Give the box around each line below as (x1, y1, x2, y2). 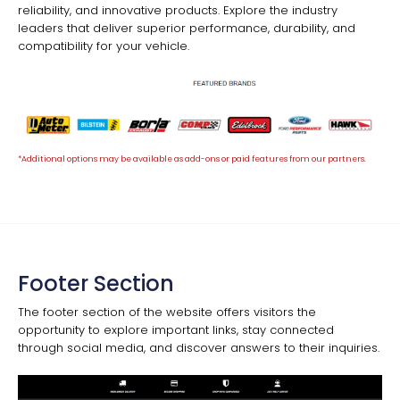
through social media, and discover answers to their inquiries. (18, 339, 379, 357)
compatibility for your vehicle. (18, 37, 189, 54)
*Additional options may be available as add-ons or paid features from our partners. (18, 154, 366, 165)
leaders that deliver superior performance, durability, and (18, 19, 355, 37)
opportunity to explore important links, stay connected (18, 321, 334, 339)
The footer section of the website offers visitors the (18, 304, 316, 321)
